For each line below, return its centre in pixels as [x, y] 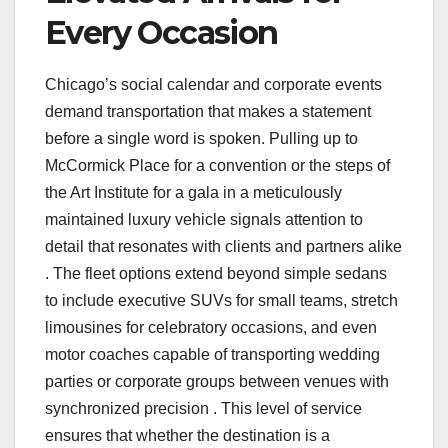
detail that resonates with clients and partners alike [223, 247]
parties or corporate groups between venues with [217, 382]
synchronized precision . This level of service [203, 409]
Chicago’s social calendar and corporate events [213, 85]
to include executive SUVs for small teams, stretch [221, 301]
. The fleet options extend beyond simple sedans [216, 274]
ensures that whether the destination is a [187, 436]
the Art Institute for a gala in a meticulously [193, 193]
